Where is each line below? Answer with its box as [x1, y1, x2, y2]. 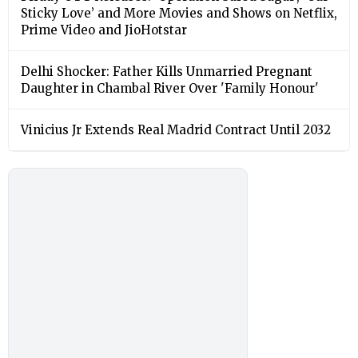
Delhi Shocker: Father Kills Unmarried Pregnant [21, 63, 312, 79]
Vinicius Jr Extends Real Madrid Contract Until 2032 [21, 121, 331, 137]
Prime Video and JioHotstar [21, 22, 187, 38]
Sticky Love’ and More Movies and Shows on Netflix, [21, 5, 337, 21]
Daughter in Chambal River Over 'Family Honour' [21, 80, 319, 96]
